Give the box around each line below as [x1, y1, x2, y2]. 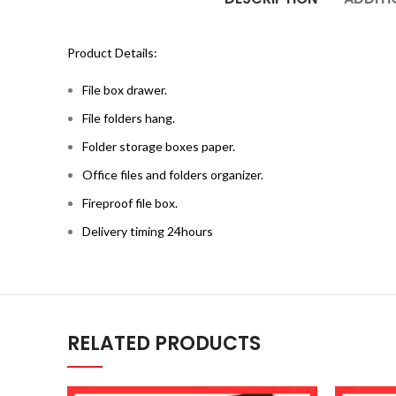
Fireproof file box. [82, 195, 178, 210]
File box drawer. [82, 82, 167, 97]
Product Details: [67, 45, 157, 60]
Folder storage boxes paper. [82, 139, 235, 154]
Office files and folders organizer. [82, 167, 263, 182]
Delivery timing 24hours [82, 224, 213, 239]
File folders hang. [82, 110, 175, 126]
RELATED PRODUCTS [67, 330, 261, 357]
